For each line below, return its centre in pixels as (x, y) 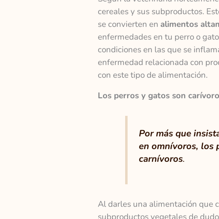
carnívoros (161, 159)
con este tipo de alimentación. (153, 75)
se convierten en (129, 24)
